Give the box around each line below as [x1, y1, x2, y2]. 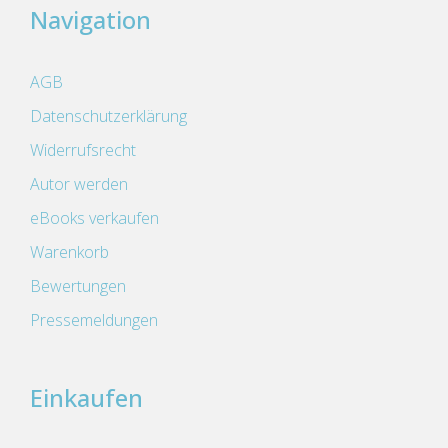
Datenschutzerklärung [30, 105, 187, 127]
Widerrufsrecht [30, 139, 136, 161]
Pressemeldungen [30, 309, 158, 331]
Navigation [30, 3, 151, 36]
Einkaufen [30, 381, 143, 414]
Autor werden [30, 173, 128, 195]
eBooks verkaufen [30, 207, 159, 229]
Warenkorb [30, 241, 109, 263]
